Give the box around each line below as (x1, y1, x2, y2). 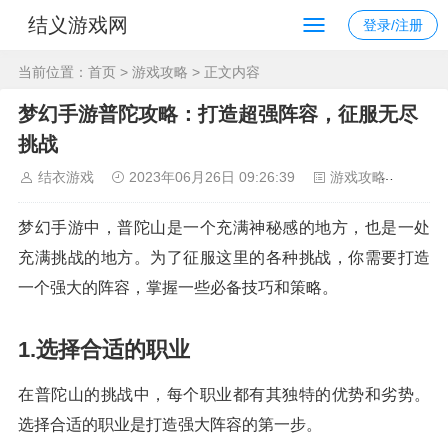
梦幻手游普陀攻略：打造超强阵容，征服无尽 (18, 103, 418, 125)
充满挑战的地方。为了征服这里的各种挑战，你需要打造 (18, 249, 430, 266)
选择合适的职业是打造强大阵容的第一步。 (18, 416, 322, 433)
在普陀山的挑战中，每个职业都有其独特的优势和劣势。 (18, 386, 430, 403)
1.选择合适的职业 (18, 337, 190, 362)
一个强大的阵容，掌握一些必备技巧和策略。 (18, 279, 338, 296)
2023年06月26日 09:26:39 (129, 169, 295, 185)
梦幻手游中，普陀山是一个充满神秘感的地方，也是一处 (18, 219, 430, 236)
